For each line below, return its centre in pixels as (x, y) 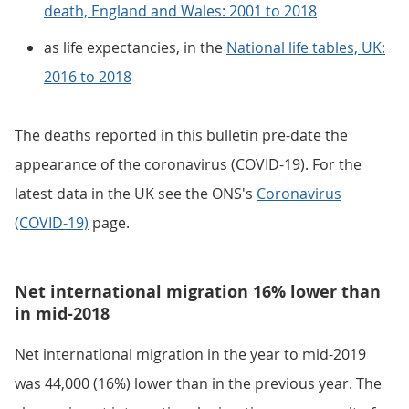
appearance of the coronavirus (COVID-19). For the (188, 164)
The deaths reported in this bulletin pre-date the (181, 135)
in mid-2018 (62, 314)
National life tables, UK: (306, 47)
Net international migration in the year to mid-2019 (190, 354)
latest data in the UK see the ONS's (136, 194)
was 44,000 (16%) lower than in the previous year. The (198, 383)
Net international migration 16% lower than (198, 292)
